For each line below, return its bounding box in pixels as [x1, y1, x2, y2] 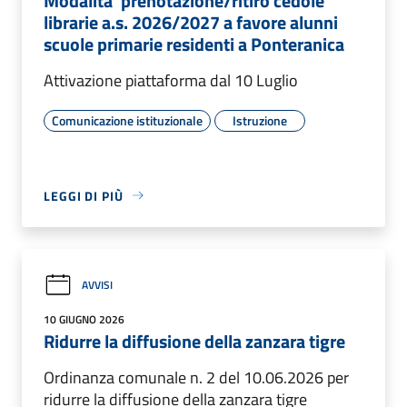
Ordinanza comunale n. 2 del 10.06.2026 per [44, 364, 349, 390]
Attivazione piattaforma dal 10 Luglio [44, 67, 298, 93]
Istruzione [233, 110, 287, 130]
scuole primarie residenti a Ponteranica [44, 29, 344, 58]
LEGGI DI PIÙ [44, 185, 124, 205]
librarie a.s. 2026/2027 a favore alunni [44, 7, 338, 36]
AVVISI [82, 276, 113, 294]
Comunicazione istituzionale [52, 110, 203, 130]
